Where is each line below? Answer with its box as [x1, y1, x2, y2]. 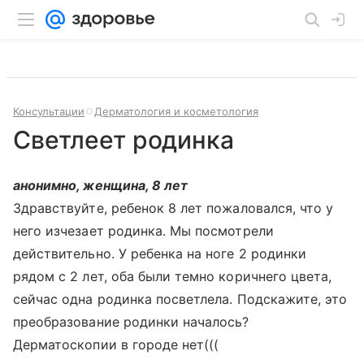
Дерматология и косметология [94, 105, 258, 118]
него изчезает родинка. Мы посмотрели [13, 223, 274, 239]
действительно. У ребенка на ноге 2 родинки [13, 245, 307, 262]
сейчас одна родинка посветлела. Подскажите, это [13, 291, 348, 307]
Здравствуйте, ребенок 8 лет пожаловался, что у [13, 200, 334, 216]
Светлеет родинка [13, 125, 234, 154]
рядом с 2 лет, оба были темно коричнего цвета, [13, 268, 332, 284]
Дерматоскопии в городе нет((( [13, 336, 219, 353]
